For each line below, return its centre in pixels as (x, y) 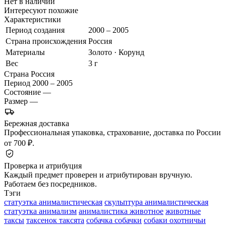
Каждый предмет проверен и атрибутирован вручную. (98, 175)
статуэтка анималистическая (53, 202)
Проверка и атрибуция (43, 165)
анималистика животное (121, 211)
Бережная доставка (37, 123)
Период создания (35, 30)
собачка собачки (114, 220)
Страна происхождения (46, 41)
